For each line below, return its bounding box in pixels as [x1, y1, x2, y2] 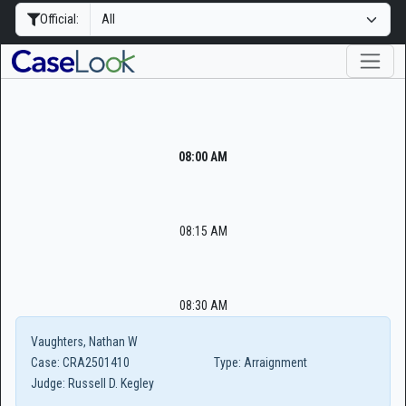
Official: [40, 12, 79, 27]
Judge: [31, 376, 65, 391]
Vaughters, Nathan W [31, 334, 138, 349]
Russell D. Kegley [65, 376, 154, 391]
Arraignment [241, 355, 307, 370]
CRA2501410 [60, 355, 130, 370]
